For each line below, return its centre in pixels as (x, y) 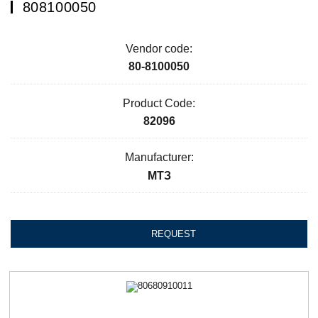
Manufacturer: (159, 158)
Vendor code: (159, 49)
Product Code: (159, 103)
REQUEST (174, 234)
